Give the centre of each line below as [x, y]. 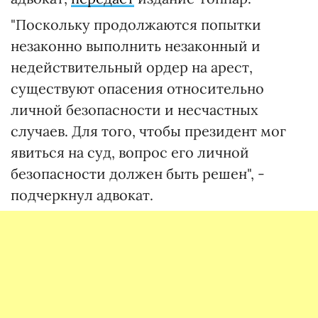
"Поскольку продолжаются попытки [136, 25]
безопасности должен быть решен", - [138, 174]
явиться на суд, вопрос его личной [130, 153]
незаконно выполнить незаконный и [136, 46]
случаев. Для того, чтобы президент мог [148, 131]
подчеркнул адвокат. [82, 195]
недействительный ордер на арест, [132, 67]
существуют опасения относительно [137, 89]
